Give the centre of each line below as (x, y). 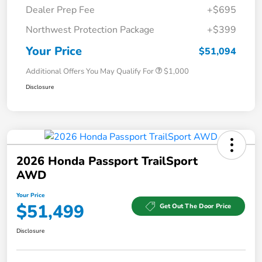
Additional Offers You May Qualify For (90, 71)
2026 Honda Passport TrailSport (107, 161)
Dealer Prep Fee (60, 10)
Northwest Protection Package (90, 30)
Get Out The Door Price (195, 206)
